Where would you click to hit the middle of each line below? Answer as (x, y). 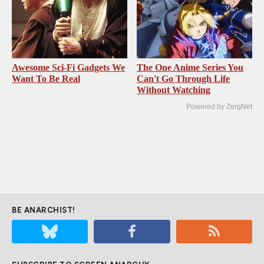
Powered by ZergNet (219, 106)
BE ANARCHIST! (44, 210)
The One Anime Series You (190, 67)
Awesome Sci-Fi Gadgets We (68, 67)
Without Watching (174, 90)
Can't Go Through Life (184, 78)
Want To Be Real (46, 78)
